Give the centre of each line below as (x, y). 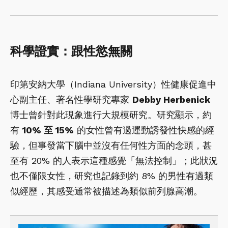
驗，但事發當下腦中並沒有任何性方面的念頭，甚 (111, 146)
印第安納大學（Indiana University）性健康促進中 (113, 84)
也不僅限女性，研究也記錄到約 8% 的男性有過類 (112, 176)
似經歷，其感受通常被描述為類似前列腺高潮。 (106, 191)
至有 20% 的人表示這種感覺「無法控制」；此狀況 (114, 161)
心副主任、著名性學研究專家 (71, 100)
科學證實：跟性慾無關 (71, 52)
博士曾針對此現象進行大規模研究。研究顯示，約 (111, 115)
